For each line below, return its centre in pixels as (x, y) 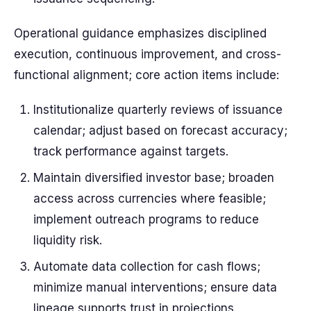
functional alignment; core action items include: (146, 75)
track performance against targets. (131, 151)
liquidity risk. (68, 240)
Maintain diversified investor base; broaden (154, 178)
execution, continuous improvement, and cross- (148, 54)
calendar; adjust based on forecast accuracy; (160, 131)
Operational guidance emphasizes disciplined (140, 33)
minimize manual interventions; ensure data (155, 287)
